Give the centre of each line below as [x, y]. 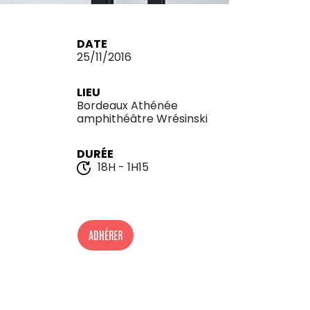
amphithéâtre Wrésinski [142, 119]
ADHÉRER [106, 235]
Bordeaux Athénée [127, 106]
